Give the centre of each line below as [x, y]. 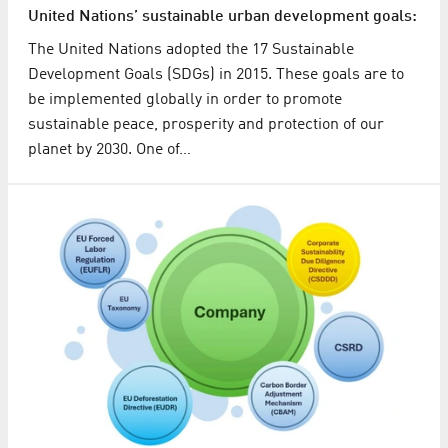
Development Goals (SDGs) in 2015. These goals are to [216, 74]
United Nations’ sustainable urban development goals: [222, 16]
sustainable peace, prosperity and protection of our [206, 124]
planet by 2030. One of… [109, 149]
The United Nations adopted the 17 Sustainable [191, 49]
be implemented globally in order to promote [185, 99]
